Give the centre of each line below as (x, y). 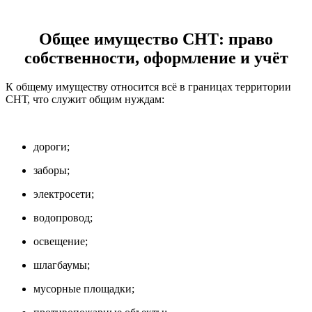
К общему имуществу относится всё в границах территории (148, 87)
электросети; (64, 194)
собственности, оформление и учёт (156, 57)
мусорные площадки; (84, 289)
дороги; (52, 147)
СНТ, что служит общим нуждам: (85, 100)
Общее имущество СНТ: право (156, 39)
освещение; (61, 242)
